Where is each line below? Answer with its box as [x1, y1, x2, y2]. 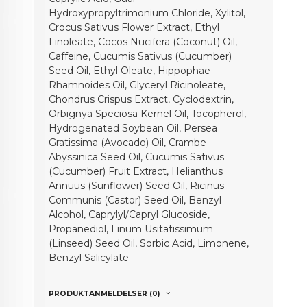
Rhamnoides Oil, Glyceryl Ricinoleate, [49, 78, 226, 91]
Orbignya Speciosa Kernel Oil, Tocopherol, [49, 107, 247, 120]
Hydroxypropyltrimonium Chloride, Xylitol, [49, 6, 246, 19]
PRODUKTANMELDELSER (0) [49, 289, 160, 299]
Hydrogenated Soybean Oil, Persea [49, 121, 218, 134]
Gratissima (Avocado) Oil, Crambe [49, 136, 207, 149]
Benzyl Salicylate [49, 251, 130, 264]
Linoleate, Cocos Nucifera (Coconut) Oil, [49, 35, 238, 48]
